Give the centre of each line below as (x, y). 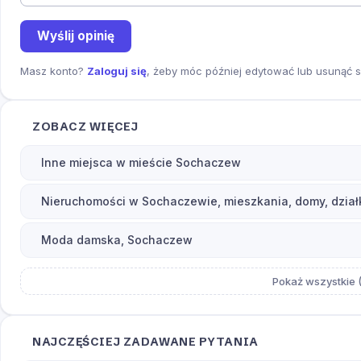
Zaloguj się (117, 71)
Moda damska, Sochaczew (117, 239)
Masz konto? (54, 71)
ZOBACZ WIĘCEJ (85, 126)
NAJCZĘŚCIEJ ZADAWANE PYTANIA (145, 341)
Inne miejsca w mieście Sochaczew (141, 162)
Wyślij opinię (75, 36)
